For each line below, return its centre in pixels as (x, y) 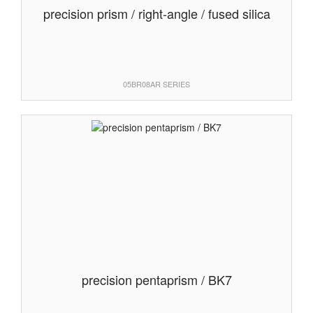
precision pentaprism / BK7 (156, 279)
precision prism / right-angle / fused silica (156, 13)
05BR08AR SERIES (156, 83)
